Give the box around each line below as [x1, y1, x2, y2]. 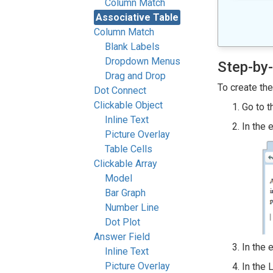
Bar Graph [105, 187, 146, 199]
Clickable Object [94, 99, 163, 111]
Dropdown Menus [105, 55, 180, 67]
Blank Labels [105, 41, 160, 52]
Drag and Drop [105, 70, 166, 82]
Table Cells [105, 143, 152, 155]
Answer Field [94, 231, 150, 243]
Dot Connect [94, 85, 146, 96]
